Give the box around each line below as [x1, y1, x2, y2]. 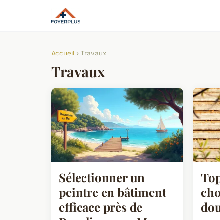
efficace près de [59, 198, 142, 215]
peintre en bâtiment [59, 184, 166, 200]
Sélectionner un [59, 169, 145, 185]
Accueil [51, 49, 74, 57]
